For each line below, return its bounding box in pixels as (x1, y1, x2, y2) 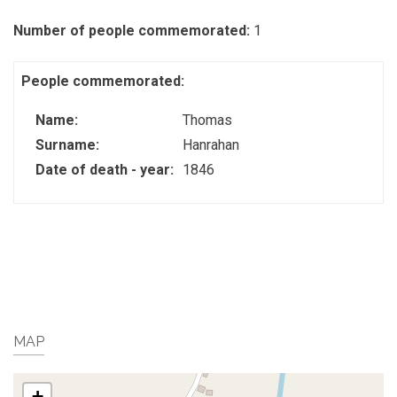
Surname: (35, 136, 103, 153)
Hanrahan (182, 136, 239, 153)
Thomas (182, 112, 232, 128)
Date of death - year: (35, 161, 177, 178)
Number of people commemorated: (13, 22, 253, 39)
